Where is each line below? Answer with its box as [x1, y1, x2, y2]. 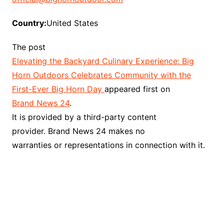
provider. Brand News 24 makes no [11, 126, 145, 136]
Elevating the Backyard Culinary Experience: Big [11, 56, 194, 66]
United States [46, 18, 98, 28]
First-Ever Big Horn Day [11, 84, 104, 94]
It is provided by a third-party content [11, 112, 156, 122]
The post [11, 42, 45, 52]
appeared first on [104, 84, 170, 94]
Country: [11, 18, 46, 28]
